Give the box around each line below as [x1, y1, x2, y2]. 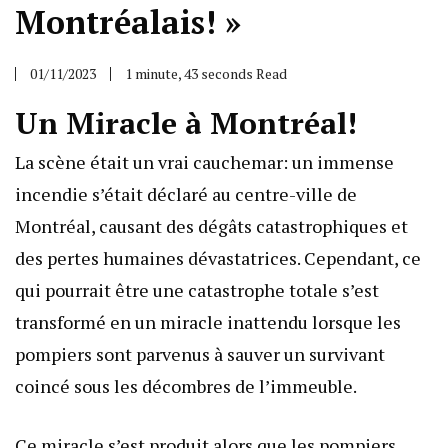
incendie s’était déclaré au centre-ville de [15, 181, 357, 206]
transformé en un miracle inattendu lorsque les [15, 309, 401, 334]
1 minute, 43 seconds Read [125, 63, 287, 83]
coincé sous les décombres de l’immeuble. [15, 373, 357, 398]
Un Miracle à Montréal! [15, 102, 357, 143]
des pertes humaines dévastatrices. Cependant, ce [15, 245, 421, 270]
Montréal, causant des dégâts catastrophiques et [15, 213, 408, 238]
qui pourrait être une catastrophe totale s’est [15, 277, 379, 302]
